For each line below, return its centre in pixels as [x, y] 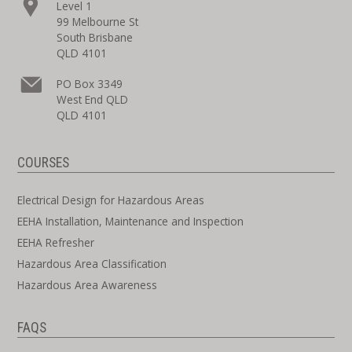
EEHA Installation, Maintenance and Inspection [131, 221]
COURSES [44, 162]
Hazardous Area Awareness [88, 285]
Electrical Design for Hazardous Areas [111, 200]
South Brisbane [95, 38]
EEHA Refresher [56, 242]
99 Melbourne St [98, 22]
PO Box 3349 [90, 84]
